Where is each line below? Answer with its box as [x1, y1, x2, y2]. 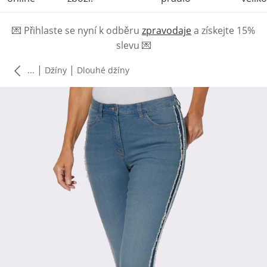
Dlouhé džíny [77, 64, 129, 76]
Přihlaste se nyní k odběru [24, 24, 142, 37]
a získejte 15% [191, 24, 255, 37]
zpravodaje [142, 24, 191, 37]
